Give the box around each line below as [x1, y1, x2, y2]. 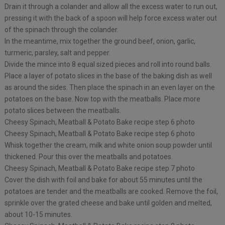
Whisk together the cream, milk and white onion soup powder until [4, 141, 212, 150]
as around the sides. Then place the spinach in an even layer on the [4, 83, 215, 92]
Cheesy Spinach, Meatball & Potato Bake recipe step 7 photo [4, 164, 195, 173]
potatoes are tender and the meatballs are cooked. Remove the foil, [4, 187, 218, 196]
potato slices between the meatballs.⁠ [4, 106, 121, 115]
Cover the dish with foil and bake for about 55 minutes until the [4, 176, 202, 184]
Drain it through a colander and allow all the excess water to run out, [4, 3, 217, 11]
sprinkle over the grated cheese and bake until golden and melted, [4, 199, 212, 207]
